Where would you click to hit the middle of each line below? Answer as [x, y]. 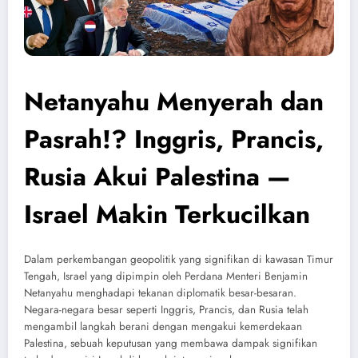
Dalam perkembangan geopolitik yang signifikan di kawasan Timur [179, 260]
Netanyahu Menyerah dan [174, 101]
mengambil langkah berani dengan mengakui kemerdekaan [163, 327]
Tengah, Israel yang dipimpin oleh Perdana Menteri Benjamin [166, 276]
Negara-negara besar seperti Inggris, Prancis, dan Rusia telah [166, 310]
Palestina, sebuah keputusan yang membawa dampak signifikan [171, 344]
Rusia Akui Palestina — [157, 176]
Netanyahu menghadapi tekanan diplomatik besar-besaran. [160, 293]
